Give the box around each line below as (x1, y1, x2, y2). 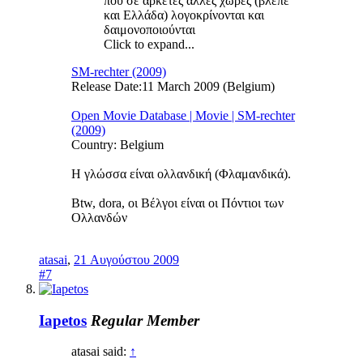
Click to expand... (104, 36, 194, 51)
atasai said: (71, 344, 130, 359)
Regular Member (91, 311, 199, 329)
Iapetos (39, 311, 87, 329)
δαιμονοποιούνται (104, 22, 195, 36)
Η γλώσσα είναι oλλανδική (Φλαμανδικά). (71, 166, 291, 181)
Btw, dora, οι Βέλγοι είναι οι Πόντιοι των (71, 195, 284, 210)
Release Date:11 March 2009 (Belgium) (71, 79, 275, 93)
